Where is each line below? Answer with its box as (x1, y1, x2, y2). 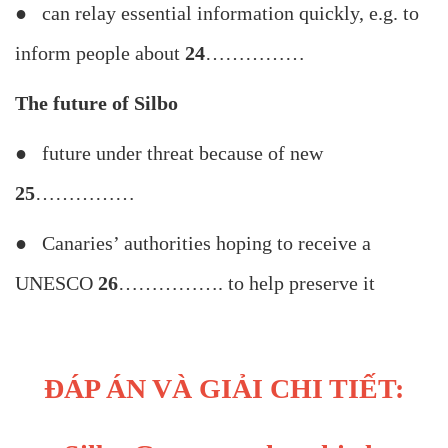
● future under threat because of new (15, 142, 323, 165)
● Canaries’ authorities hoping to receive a (15, 232, 371, 255)
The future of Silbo (15, 92, 178, 115)
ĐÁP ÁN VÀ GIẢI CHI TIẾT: (44, 373, 404, 405)
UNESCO (15, 272, 98, 295)
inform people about (15, 42, 185, 65)
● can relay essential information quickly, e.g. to (15, 2, 419, 25)
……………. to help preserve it (118, 272, 375, 295)
